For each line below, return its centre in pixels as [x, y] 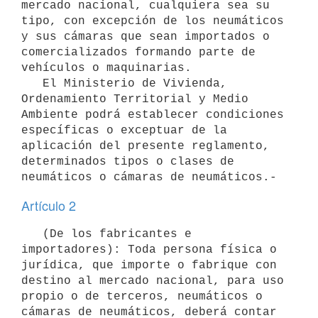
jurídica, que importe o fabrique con [149, 265]
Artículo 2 [49, 205]
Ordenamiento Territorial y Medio [135, 99]
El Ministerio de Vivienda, [32, 83]
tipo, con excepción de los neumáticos [153, 21]
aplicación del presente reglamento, [146, 146]
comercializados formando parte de [138, 52]
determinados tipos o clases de [128, 161]
